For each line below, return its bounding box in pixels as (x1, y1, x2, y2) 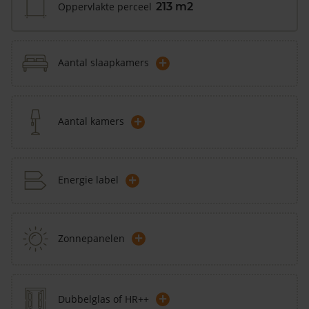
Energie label (58, 173, 119, 187)
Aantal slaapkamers (58, 56, 149, 70)
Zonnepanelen (58, 231, 125, 245)
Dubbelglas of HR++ (58, 292, 149, 306)
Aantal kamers (58, 114, 124, 128)
